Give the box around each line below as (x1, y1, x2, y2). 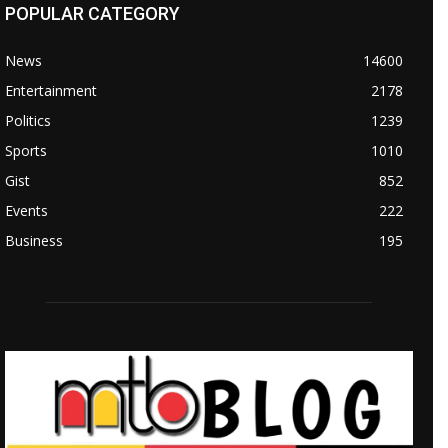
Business (5, 230, 63, 250)
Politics (5, 110, 51, 130)
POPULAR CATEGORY (5, 2, 180, 24)
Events (5, 200, 48, 220)
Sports (5, 140, 47, 160)
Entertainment (5, 80, 97, 100)
